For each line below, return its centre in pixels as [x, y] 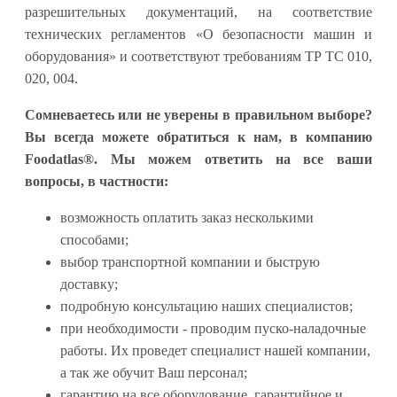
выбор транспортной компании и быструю [190, 262]
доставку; [89, 284]
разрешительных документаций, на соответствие [198, 12]
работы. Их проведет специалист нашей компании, [215, 351]
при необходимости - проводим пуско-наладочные [213, 329]
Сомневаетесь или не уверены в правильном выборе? [198, 115]
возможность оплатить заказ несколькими [187, 218]
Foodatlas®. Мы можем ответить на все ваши [198, 160]
